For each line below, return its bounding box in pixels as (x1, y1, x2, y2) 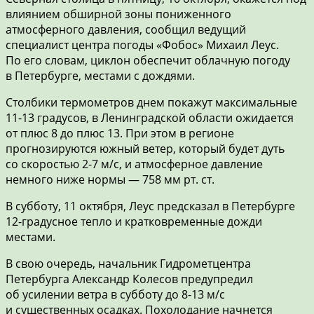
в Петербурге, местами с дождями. (6, 67, 195, 83)
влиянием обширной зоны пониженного (6, 6, 231, 22)
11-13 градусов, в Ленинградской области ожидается (6, 109, 294, 125)
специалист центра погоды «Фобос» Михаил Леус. (6, 36, 279, 53)
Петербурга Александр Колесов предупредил (6, 271, 253, 287)
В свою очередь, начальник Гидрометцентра (6, 255, 251, 271)
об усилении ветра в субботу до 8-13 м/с (6, 286, 225, 302)
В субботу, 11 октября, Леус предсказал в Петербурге (6, 198, 295, 214)
